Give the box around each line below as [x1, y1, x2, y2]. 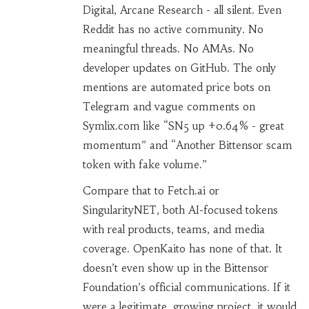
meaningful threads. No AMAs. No [82, 42, 254, 56]
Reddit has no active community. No [82, 23, 263, 37]
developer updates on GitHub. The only [82, 61, 276, 75]
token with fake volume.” [82, 158, 207, 172]
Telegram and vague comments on [82, 100, 255, 114]
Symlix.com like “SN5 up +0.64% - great [82, 119, 284, 133]
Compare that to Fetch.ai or [82, 184, 219, 198]
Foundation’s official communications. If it [82, 281, 290, 295]
